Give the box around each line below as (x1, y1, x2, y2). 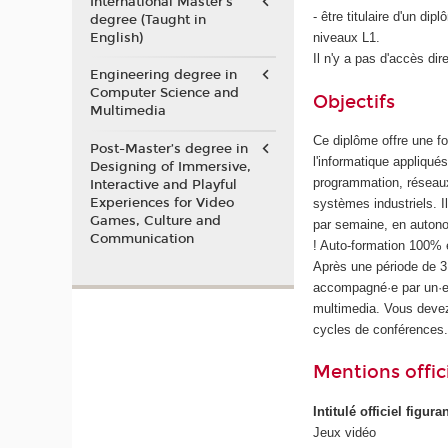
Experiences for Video (89, 194, 234, 211)
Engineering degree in (89, 67, 237, 83)
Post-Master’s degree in (89, 140, 248, 157)
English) (89, 29, 143, 46)
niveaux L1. (313, 30, 381, 46)
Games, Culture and (89, 212, 221, 229)
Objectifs (313, 90, 396, 113)
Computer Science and (89, 85, 239, 101)
